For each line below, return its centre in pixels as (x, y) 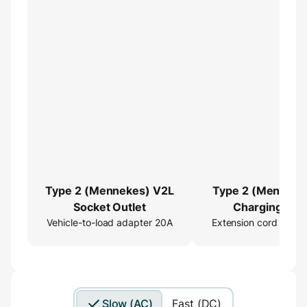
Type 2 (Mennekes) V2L (110, 190)
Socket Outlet (110, 207)
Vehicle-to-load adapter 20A (110, 222)
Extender (274, 223)
